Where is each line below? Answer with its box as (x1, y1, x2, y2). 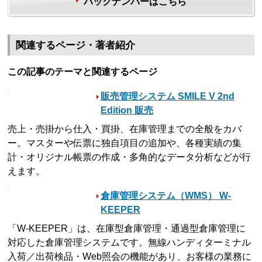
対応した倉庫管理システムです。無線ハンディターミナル (8, 237, 251, 247)
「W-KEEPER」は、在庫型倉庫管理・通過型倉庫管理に (8, 223, 246, 233)
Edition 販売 (101, 105, 154, 115)
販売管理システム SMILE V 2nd (101, 91, 235, 101)
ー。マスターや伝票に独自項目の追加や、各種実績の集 (8, 137, 242, 148)
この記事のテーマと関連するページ (8, 66, 158, 77)
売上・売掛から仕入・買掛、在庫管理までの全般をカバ (8, 123, 242, 134)
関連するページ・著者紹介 (16, 39, 136, 51)
